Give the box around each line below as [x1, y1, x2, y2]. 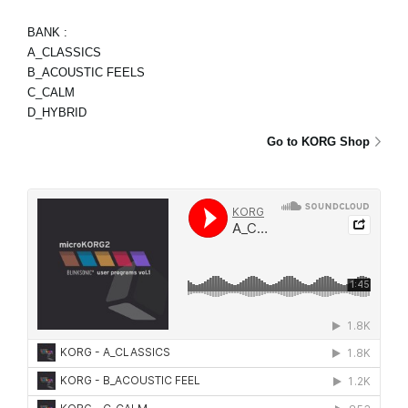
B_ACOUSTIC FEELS [27, 66, 145, 80]
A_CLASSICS [27, 46, 101, 60]
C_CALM [27, 86, 75, 100]
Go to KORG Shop [267, 135, 370, 149]
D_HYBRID [27, 106, 87, 120]
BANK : [27, 25, 67, 40]
